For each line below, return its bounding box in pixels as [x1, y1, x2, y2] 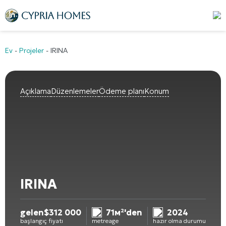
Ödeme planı [99, 86, 144, 96]
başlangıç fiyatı [20, 216, 63, 224]
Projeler [19, 45, 44, 55]
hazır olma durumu [153, 216, 206, 224]
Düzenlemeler [51, 86, 99, 96]
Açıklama [20, 86, 51, 96]
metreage [92, 216, 119, 224]
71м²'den [106, 207, 142, 217]
